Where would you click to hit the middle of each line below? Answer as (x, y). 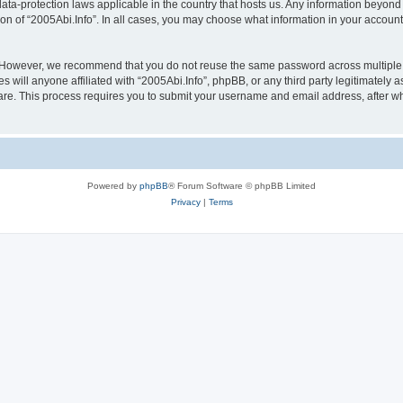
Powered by (113, 185)
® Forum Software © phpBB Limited (242, 185)
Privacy (185, 201)
